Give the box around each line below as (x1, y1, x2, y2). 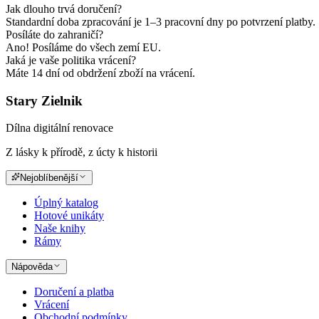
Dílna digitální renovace (6, 122, 113, 135)
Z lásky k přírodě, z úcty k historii (6, 146, 157, 159)
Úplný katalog (34, 197, 98, 209)
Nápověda (11, 261, 53, 273)
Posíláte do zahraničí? (6, 28, 103, 41)
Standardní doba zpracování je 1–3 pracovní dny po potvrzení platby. (6, 15, 315, 28)
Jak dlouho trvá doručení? (6, 2, 122, 15)
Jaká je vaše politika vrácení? (6, 53, 136, 66)
